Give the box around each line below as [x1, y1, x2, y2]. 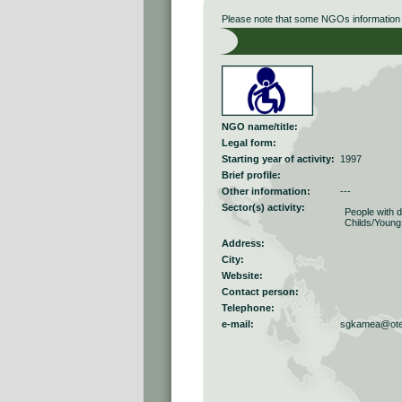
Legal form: [222, 137, 276, 148]
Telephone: [222, 302, 275, 313]
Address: [222, 238, 265, 249]
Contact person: [222, 286, 299, 297]
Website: [222, 270, 263, 281]
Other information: [222, 186, 310, 197]
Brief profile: [222, 170, 281, 180]
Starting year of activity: [222, 153, 335, 164]
